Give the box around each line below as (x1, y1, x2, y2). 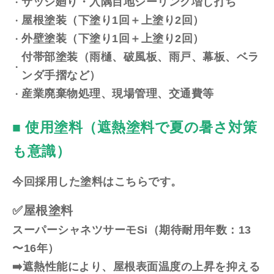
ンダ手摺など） (21, 68, 101, 81)
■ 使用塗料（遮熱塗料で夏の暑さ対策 (12, 119, 257, 136)
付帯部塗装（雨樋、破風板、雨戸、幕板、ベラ (21, 50, 259, 63)
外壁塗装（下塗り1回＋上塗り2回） (21, 32, 204, 45)
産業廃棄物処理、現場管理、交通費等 (21, 87, 214, 100)
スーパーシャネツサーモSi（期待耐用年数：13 (12, 224, 251, 237)
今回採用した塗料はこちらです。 (12, 176, 182, 188)
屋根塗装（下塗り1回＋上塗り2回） (21, 13, 204, 26)
